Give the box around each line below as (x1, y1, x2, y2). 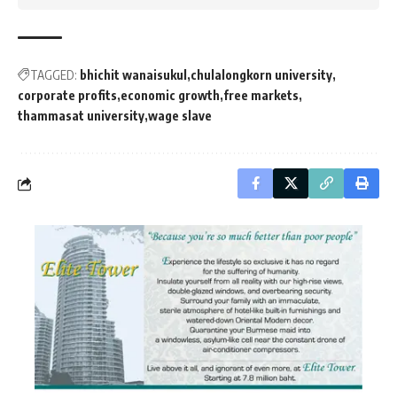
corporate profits (18, 88, 117, 103)
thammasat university (18, 108, 144, 123)
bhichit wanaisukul (80, 67, 187, 82)
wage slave (148, 108, 212, 123)
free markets (223, 88, 299, 103)
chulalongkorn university (191, 67, 332, 82)
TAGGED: (30, 67, 77, 82)
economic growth (121, 88, 220, 103)
